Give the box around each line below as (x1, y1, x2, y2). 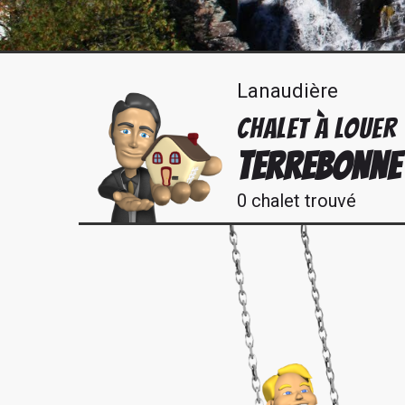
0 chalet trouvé (237, 190, 356, 212)
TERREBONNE (237, 146, 400, 187)
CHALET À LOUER (237, 113, 397, 144)
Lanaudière (237, 80, 338, 102)
